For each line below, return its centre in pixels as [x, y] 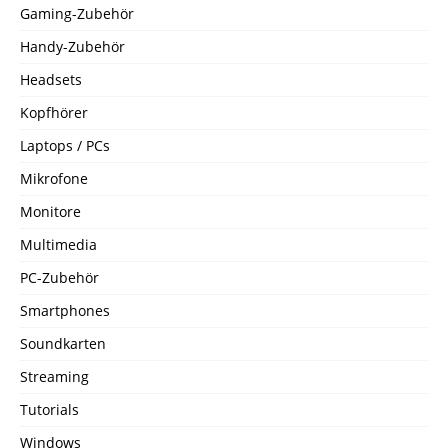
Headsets [51, 79]
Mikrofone [54, 178]
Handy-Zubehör [72, 46]
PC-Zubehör [59, 277]
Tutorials [49, 409]
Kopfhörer [54, 112]
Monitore [50, 211]
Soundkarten [63, 343]
